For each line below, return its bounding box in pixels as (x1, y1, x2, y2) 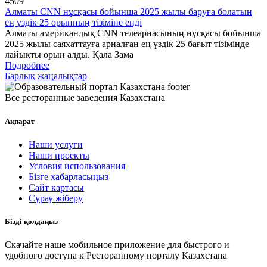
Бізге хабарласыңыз (29, 171, 108, 182)
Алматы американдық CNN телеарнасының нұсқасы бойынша (5, 28, 261, 39)
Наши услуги (29, 139, 83, 150)
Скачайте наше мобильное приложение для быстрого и (5, 240, 229, 250)
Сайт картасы (29, 182, 84, 193)
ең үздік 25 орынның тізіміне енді (5, 17, 142, 28)
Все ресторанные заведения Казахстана (5, 92, 165, 103)
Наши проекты (29, 150, 89, 160)
